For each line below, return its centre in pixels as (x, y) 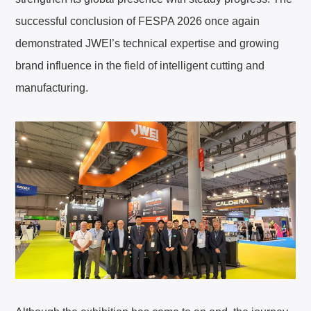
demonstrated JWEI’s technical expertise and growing (148, 43)
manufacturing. (52, 87)
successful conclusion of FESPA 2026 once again (138, 21)
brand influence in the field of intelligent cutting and (140, 65)
